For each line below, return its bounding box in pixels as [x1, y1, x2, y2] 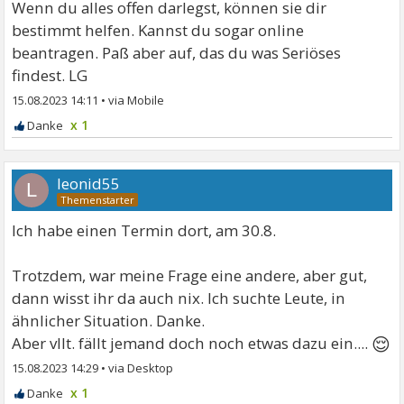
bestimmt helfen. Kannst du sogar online [12, 19, 305, 41]
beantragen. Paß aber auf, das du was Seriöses [12, 41, 342, 63]
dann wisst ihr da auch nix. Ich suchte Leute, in [12, 287, 346, 308]
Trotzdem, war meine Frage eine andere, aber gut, [12, 264, 368, 286]
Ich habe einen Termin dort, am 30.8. [12, 219, 277, 241]
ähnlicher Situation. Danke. [12, 309, 206, 331]
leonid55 [57, 172, 121, 194]
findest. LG [12, 64, 88, 86]
